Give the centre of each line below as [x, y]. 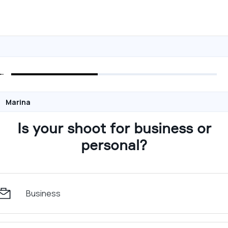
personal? [114, 145]
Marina [18, 102]
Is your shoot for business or [114, 128]
